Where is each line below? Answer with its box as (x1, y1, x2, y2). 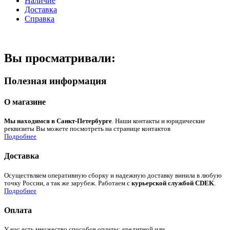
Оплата (4, 206, 32, 215)
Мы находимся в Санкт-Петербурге (4, 118, 112, 125)
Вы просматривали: (4, 51, 116, 65)
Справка (25, 14, 54, 23)
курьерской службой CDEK (131, 179, 214, 187)
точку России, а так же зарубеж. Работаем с (4, 179, 131, 187)
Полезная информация (4, 75, 106, 86)
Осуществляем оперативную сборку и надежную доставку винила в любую (4, 171, 222, 179)
